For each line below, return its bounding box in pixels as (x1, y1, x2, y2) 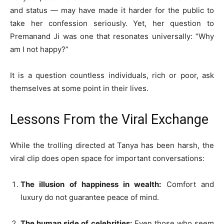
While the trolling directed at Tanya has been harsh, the (10, 140, 214, 150)
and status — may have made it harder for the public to (10, 5, 214, 15)
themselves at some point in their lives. (10, 83, 148, 93)
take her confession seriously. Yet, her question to (10, 18, 214, 28)
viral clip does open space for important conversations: (10, 153, 204, 163)
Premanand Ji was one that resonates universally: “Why (10, 31, 214, 41)
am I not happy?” (10, 44, 68, 54)
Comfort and (161, 179, 214, 189)
